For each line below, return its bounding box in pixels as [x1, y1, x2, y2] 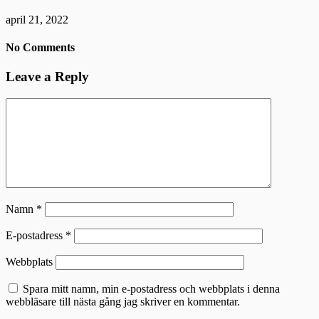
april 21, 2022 [6, 13, 68, 26]
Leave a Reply [6, 69, 89, 85]
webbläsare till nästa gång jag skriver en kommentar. [6, 295, 240, 308]
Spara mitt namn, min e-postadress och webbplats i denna [23, 282, 280, 295]
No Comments [6, 41, 75, 53]
